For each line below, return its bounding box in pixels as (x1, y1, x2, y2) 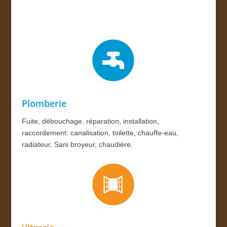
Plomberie (21, 97, 66, 109)
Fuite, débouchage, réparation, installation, (21, 117, 159, 125)
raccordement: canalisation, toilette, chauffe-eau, (21, 128, 178, 137)
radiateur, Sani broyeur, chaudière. (21, 140, 133, 148)
